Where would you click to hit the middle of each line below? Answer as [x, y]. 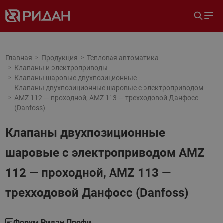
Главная [19, 58]
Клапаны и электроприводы [61, 68]
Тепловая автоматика [122, 58]
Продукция [59, 58]
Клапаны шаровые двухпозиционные [75, 78]
